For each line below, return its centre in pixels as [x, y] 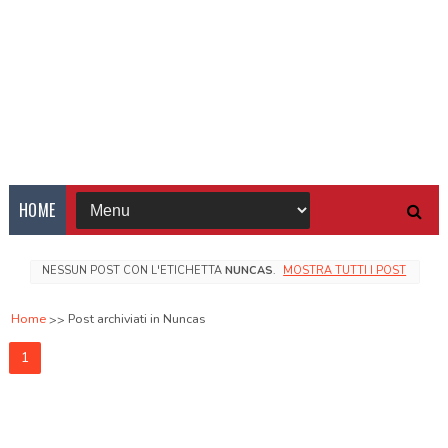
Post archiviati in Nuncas [136, 319]
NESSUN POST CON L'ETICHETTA [133, 271]
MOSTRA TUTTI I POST [345, 271]
